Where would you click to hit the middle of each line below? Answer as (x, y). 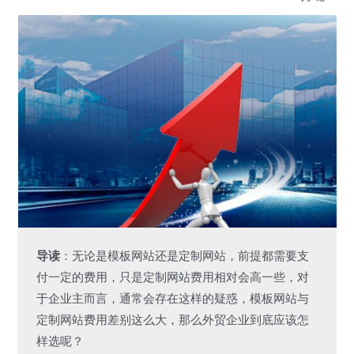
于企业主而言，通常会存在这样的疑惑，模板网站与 (172, 299)
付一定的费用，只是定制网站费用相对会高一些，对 (172, 278)
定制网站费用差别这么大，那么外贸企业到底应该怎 (172, 320)
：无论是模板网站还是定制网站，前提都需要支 (184, 256)
